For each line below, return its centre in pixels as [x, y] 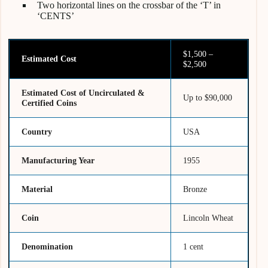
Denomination [48, 246]
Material [37, 189]
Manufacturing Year [58, 160]
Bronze [195, 189]
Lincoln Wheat [208, 217]
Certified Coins [49, 103]
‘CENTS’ [56, 16]
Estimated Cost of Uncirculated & [83, 92]
